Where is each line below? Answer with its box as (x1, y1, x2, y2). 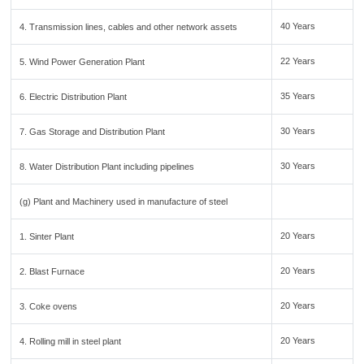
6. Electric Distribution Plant (19, 92, 128, 102)
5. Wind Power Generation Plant (19, 57, 145, 67)
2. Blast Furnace (19, 266, 85, 276)
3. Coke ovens (19, 301, 78, 311)
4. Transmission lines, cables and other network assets (19, 22, 238, 32)
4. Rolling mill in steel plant (19, 336, 122, 346)
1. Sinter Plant (19, 232, 75, 241)
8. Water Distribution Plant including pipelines (19, 162, 195, 171)
